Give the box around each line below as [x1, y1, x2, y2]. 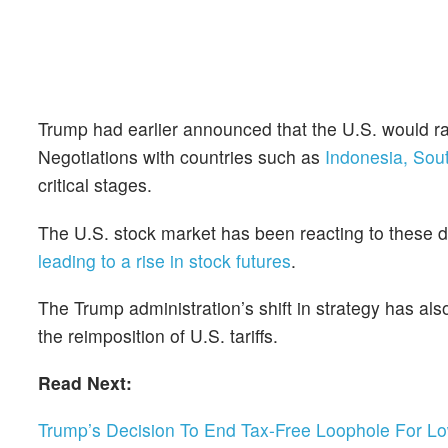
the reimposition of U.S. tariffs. [38, 322, 278, 348]
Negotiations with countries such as [38, 144, 325, 170]
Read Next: [38, 370, 132, 396]
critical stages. [38, 172, 152, 198]
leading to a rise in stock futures [38, 247, 291, 273]
